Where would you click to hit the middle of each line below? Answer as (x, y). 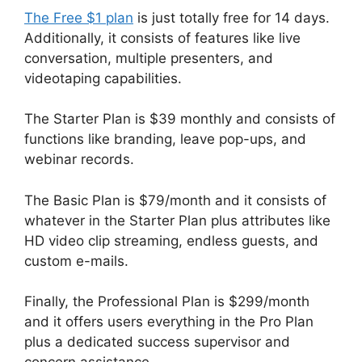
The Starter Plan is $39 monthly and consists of (180, 119)
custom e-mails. (76, 261)
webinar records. (79, 160)
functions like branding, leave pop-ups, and (165, 139)
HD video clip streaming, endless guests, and (171, 240)
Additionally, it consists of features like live (162, 38)
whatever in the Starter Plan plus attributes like (177, 220)
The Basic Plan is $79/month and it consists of (175, 200)
